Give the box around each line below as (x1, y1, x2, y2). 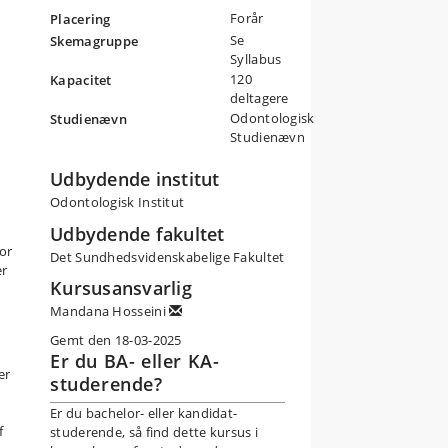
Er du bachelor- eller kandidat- (50, 403, 238, 422)
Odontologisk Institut (50, 193, 185, 211)
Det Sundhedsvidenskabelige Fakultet (50, 247, 285, 266)
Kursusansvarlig (50, 276, 192, 300)
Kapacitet (50, 71, 112, 89)
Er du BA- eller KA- (50, 348, 220, 373)
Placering (50, 10, 111, 28)
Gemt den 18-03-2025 (50, 330, 182, 349)
